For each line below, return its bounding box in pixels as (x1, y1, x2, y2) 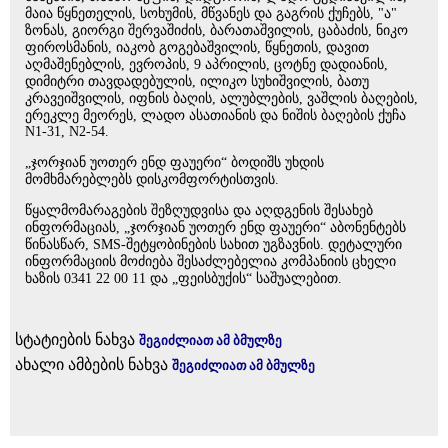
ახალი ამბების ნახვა (15, 355, 172, 373)
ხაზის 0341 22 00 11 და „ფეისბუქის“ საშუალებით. (25, 270, 342, 286)
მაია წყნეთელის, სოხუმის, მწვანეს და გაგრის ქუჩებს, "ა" (25, 5, 397, 21)
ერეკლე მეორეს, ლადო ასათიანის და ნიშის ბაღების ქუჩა (25, 107, 406, 123)
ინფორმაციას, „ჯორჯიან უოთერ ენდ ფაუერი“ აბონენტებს (25, 219, 406, 235)
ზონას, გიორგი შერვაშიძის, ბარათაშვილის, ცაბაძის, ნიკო (25, 22, 408, 38)
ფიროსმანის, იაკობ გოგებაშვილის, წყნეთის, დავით (25, 39, 369, 55)
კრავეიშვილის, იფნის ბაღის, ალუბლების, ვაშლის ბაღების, (25, 90, 418, 106)
